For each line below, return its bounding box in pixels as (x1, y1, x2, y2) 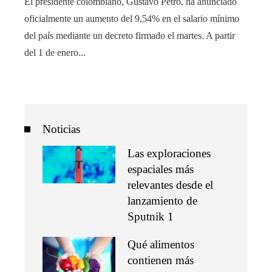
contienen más (127, 253, 194, 267)
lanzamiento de (127, 194, 197, 207)
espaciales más (127, 162, 194, 175)
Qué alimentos (127, 237, 194, 251)
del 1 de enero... (24, 47, 86, 58)
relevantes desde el (127, 178, 213, 191)
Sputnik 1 (127, 209, 174, 223)
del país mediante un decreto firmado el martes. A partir (24, 30, 235, 41)
